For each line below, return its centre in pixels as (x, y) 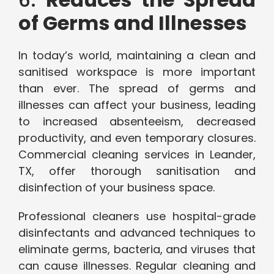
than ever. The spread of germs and (137, 89)
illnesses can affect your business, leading (137, 105)
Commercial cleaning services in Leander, (137, 155)
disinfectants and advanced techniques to (137, 233)
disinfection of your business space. (118, 188)
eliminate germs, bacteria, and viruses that (137, 250)
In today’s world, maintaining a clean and (137, 56)
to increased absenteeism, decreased (137, 122)
